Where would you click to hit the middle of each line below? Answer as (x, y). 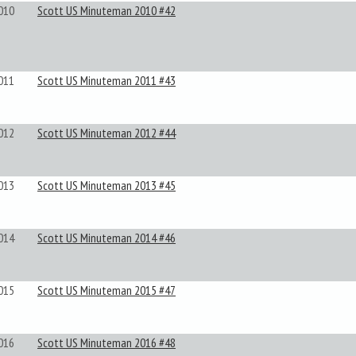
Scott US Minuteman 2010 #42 (106, 10)
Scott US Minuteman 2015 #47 (106, 290)
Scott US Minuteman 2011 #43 (106, 80)
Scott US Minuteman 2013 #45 (106, 185)
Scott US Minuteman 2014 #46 (106, 238)
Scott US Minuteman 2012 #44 (106, 133)
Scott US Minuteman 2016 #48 (106, 342)
